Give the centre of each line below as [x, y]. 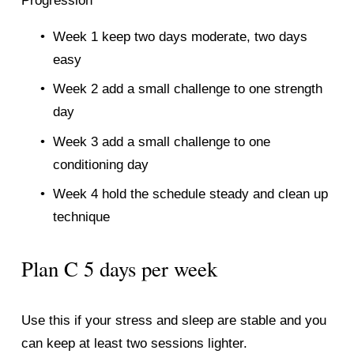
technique [81, 217]
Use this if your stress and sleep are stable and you [173, 321]
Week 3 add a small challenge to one [161, 141]
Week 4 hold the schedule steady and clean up [190, 194]
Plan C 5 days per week [119, 269]
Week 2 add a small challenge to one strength [187, 89]
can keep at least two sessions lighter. [134, 344]
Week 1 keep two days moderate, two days [180, 36]
